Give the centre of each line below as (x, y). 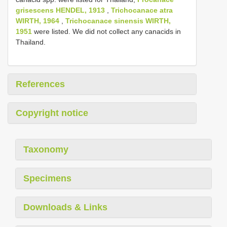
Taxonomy (46, 149)
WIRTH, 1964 (37, 21)
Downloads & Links (65, 207)
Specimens (47, 178)
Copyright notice (52, 113)
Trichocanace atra (142, 10)
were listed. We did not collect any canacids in (106, 31)
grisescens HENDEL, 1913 (60, 10)
